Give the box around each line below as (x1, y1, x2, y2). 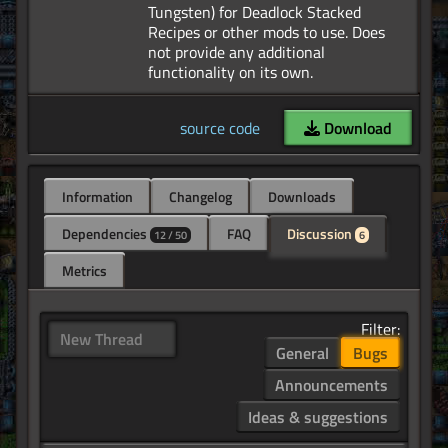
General (276, 341, 329, 366)
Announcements (275, 373, 388, 398)
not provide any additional (148, 40, 325, 65)
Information (62, 186, 133, 208)
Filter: (361, 317, 400, 342)
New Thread (60, 327, 143, 352)
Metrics (62, 260, 107, 282)
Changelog (169, 186, 232, 208)
